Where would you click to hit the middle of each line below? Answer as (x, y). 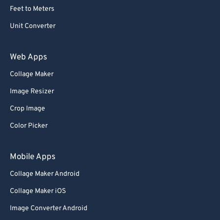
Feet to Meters (32, 9)
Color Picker (29, 126)
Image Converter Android (49, 208)
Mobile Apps (33, 157)
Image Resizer (32, 92)
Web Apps (28, 57)
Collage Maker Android (45, 174)
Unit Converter (33, 26)
